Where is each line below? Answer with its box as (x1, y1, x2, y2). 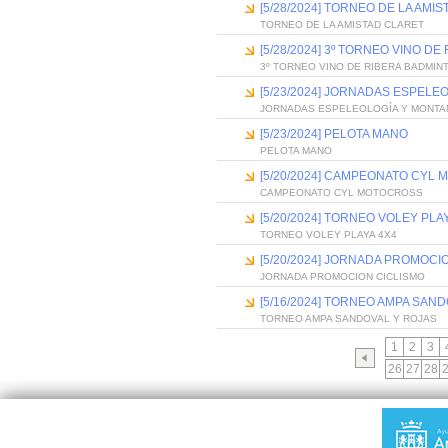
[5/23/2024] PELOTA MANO (260, 127, 408, 141)
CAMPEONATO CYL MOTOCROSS (260, 187, 423, 198)
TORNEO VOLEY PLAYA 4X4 (260, 229, 397, 240)
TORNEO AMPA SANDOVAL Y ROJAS (260, 313, 437, 324)
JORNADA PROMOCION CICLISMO (260, 271, 425, 282)
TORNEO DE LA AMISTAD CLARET (260, 19, 424, 30)
